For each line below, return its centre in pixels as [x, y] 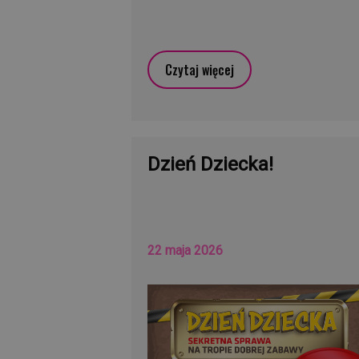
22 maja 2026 [186, 250]
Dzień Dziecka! [211, 164]
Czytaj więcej [200, 69]
